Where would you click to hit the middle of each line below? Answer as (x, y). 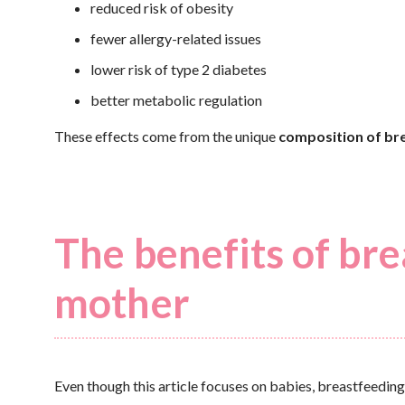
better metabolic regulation (176, 100)
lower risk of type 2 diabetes (179, 69)
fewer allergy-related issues (176, 38)
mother (122, 303)
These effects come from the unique (166, 136)
